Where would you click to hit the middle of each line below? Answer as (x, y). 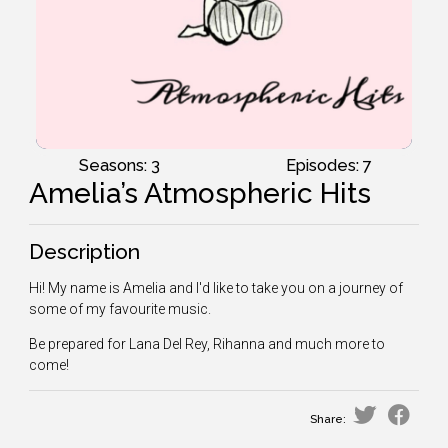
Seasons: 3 (119, 165)
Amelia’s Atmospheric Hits (200, 193)
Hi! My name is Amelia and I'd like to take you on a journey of (216, 288)
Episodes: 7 (329, 165)
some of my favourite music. (120, 309)
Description (84, 251)
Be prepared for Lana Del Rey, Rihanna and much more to (207, 344)
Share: (328, 419)
